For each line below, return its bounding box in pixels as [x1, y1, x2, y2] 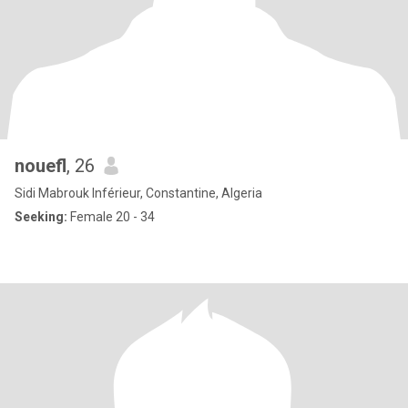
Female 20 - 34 [67, 209, 155, 224]
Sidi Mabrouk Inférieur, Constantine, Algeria [15, 186, 262, 200]
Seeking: [15, 209, 67, 224]
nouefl [15, 155, 66, 177]
